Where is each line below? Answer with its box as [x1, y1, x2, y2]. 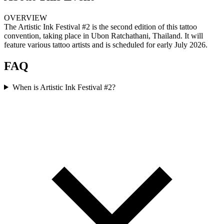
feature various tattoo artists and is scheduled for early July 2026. [4, 40, 207, 49]
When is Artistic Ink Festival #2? [12, 82, 115, 91]
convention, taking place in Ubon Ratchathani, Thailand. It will [4, 31, 203, 40]
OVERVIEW [4, 13, 47, 22]
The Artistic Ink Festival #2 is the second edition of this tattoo [4, 22, 197, 31]
